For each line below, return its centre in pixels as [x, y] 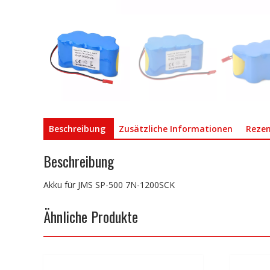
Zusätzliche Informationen [176, 128]
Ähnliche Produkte [91, 217]
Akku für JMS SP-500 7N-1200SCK [109, 185]
